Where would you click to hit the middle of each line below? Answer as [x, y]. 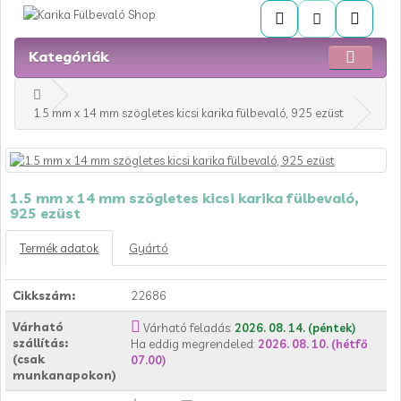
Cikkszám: [44, 295]
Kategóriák [68, 56]
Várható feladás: [189, 328]
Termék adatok [59, 248]
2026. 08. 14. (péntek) [295, 328]
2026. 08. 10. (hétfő [313, 344]
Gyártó [149, 248]
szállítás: [40, 343]
